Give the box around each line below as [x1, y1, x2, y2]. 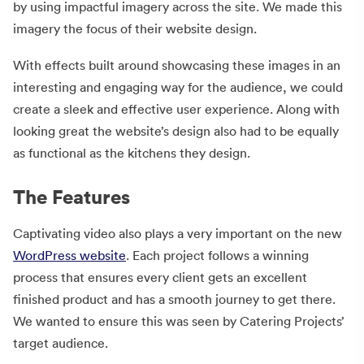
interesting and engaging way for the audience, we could [13, 79, 343, 96]
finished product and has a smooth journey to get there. [13, 291, 336, 308]
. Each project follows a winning [126, 247, 309, 264]
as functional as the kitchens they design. [13, 145, 250, 162]
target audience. [13, 335, 108, 352]
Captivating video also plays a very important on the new [13, 225, 342, 242]
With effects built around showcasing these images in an [13, 57, 340, 74]
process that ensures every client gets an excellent [13, 269, 307, 286]
